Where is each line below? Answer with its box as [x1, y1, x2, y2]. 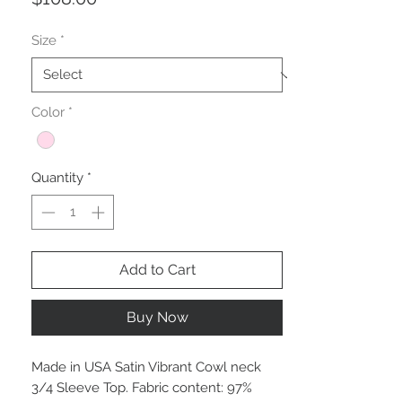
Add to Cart [118, 260, 196, 278]
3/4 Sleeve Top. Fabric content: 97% [31, 379, 252, 396]
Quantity [31, 170, 83, 187]
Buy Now [126, 308, 188, 326]
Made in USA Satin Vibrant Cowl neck [31, 358, 261, 375]
